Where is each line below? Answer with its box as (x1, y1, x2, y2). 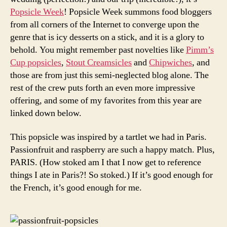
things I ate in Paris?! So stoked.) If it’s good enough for (10, 169, 213, 181)
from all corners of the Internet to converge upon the (10, 18, 199, 30)
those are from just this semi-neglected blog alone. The (10, 69, 209, 81)
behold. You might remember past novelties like (10, 44, 186, 56)
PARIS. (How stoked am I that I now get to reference (10, 157, 201, 168)
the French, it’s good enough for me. (10, 182, 142, 194)
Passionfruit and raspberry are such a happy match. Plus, (10, 144, 215, 156)
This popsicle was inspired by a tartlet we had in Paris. (10, 131, 207, 143)
